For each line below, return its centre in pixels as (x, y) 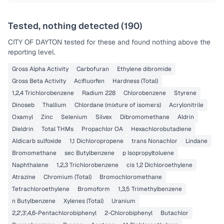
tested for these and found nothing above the (136, 42)
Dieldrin (23, 129)
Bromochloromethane (131, 177)
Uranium (123, 201)
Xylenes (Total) (83, 201)
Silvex (104, 117)
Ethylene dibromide (144, 69)
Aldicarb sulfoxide (37, 141)
